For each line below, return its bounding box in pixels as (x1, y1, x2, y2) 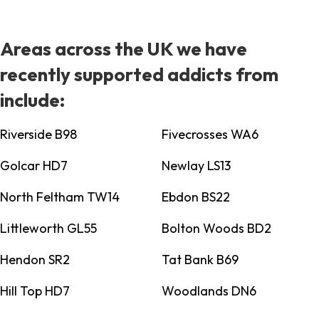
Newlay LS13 (161, 157, 231, 174)
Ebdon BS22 (161, 189, 230, 206)
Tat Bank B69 (161, 251, 239, 268)
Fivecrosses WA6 (161, 126, 258, 143)
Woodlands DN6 (161, 283, 256, 300)
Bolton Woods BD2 (161, 220, 271, 237)
